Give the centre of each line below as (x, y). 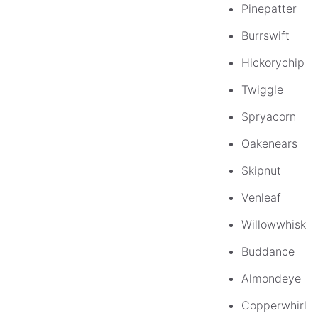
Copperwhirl (274, 306)
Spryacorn (269, 117)
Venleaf (261, 198)
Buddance (268, 252)
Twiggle (262, 90)
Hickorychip (273, 63)
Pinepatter (269, 9)
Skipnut (261, 171)
